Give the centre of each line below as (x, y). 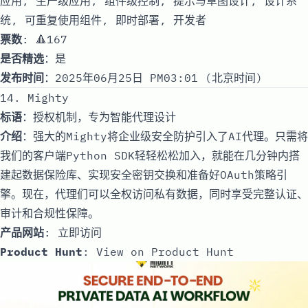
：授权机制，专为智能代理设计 (99, 117)
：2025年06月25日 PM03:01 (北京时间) (153, 77)
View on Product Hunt (165, 251)
